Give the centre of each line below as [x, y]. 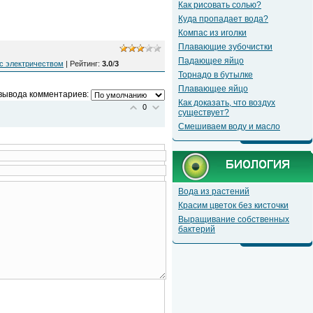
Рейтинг [84, 63]
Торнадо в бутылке [216, 75]
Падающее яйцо [211, 61]
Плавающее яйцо [213, 89]
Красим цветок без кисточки [233, 205]
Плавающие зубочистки [225, 47]
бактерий [197, 229]
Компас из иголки [212, 33]
